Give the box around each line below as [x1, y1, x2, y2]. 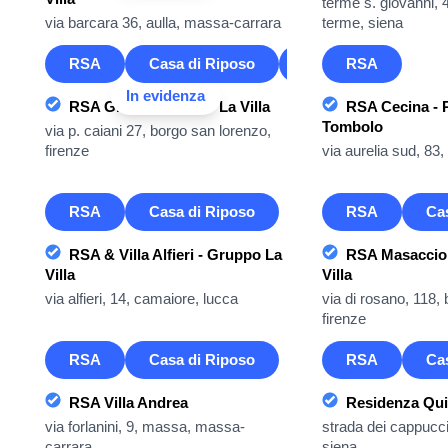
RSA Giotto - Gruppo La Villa [69, 98, 270, 115]
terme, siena [321, 14, 403, 31]
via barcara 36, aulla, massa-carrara [45, 14, 281, 31]
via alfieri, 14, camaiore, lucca [45, 290, 238, 307]
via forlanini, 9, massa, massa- [45, 418, 245, 435]
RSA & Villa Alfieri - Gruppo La [69, 246, 282, 263]
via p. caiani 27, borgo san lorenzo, [45, 122, 271, 139]
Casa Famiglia [303, 55, 401, 72]
